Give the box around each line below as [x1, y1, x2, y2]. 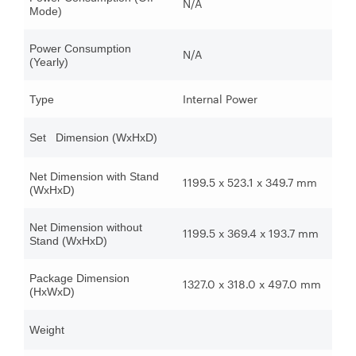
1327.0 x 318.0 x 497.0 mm [183, 277, 321, 292]
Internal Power [183, 92, 257, 106]
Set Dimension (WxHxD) [29, 131, 157, 145]
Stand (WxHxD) [29, 234, 107, 248]
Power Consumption [29, 42, 131, 56]
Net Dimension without [29, 221, 142, 234]
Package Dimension [29, 272, 130, 285]
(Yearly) [29, 56, 68, 69]
